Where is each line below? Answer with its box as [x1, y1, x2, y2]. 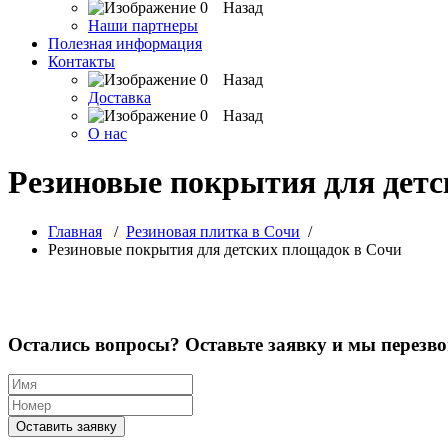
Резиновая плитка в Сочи [126, 222, 300, 240]
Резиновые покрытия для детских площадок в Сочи [48, 240, 402, 258]
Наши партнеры [88, 17, 198, 34]
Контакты [48, 53, 115, 70]
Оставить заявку [16, 419, 117, 435]
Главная [48, 222, 102, 240]
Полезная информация [48, 35, 202, 52]
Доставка [88, 89, 151, 106]
